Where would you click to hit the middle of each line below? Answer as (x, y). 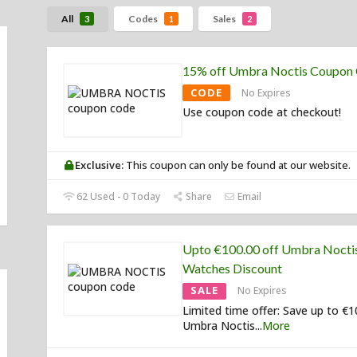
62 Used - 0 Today (118, 197)
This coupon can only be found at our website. (237, 165)
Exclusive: (100, 165)
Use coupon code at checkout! (262, 112)
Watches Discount (232, 269)
